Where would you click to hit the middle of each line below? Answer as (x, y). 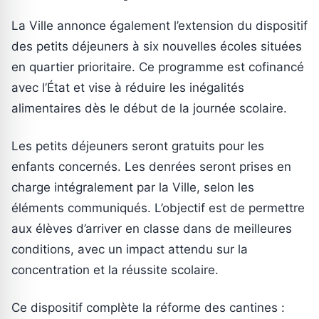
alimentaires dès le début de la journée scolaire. (149, 109)
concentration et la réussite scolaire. (115, 270)
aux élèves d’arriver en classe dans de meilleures (152, 229)
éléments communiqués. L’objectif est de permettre (158, 208)
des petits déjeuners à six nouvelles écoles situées (157, 47)
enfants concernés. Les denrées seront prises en (151, 167)
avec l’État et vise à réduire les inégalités (128, 88)
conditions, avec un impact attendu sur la (130, 250)
